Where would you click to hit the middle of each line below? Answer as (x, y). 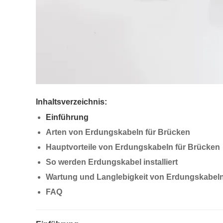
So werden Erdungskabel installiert (112, 162)
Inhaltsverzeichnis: (71, 102)
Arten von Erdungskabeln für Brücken (118, 132)
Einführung (67, 117)
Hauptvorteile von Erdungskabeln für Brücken (133, 147)
